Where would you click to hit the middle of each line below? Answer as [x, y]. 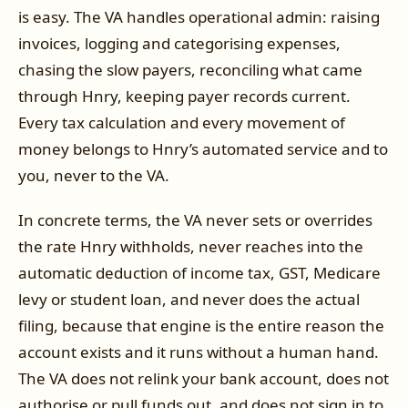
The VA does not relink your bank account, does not [204, 379]
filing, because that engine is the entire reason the [201, 326]
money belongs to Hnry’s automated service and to [203, 148]
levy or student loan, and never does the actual [189, 300]
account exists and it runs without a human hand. [199, 352]
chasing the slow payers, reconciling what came [190, 69]
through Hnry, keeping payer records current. [184, 96]
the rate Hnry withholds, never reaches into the [191, 247]
